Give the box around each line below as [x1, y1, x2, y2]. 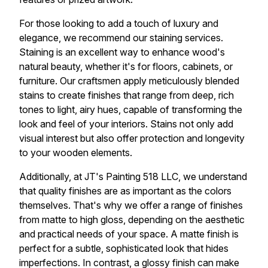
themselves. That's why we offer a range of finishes [19, 199, 243, 212]
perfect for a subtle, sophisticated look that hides [19, 242, 229, 255]
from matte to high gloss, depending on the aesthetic [19, 214, 245, 226]
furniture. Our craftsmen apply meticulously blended [19, 75, 239, 87]
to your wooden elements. [19, 147, 132, 159]
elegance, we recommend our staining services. [19, 32, 223, 44]
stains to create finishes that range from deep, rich [19, 89, 234, 102]
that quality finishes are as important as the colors [19, 185, 232, 197]
